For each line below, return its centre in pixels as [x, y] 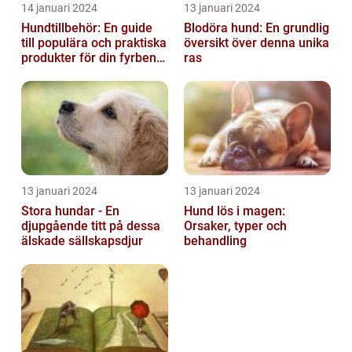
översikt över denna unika [257, 43]
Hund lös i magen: [235, 211]
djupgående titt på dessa [91, 226]
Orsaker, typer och [235, 226]
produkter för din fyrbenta [94, 58]
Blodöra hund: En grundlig [257, 28]
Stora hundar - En [70, 211]
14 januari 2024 [59, 8]
